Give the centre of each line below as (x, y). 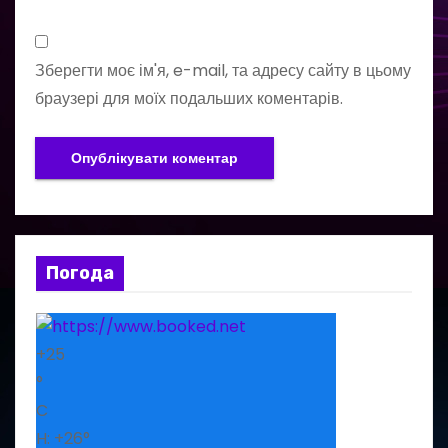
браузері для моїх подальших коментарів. (189, 98)
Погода (80, 272)
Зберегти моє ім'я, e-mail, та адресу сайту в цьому (223, 70)
